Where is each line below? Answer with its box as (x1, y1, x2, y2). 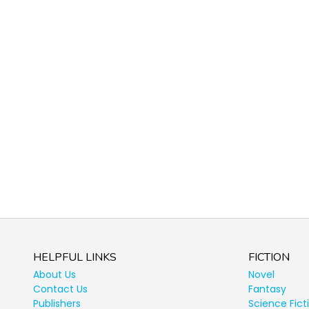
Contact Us (33, 281, 88, 296)
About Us (33, 267, 76, 281)
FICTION (248, 249, 290, 265)
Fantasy (248, 281, 286, 296)
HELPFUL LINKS (33, 249, 117, 265)
